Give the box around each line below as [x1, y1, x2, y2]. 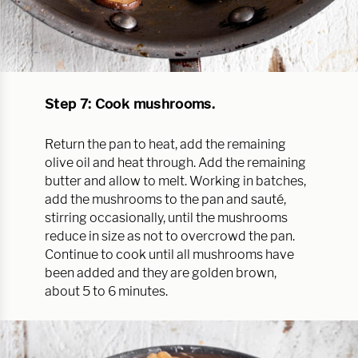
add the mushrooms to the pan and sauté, [44, 191, 286, 207]
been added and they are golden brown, [44, 265, 276, 280]
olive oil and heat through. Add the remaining [44, 154, 306, 170]
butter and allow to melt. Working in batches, [44, 173, 306, 189]
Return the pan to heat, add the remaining [44, 136, 286, 152]
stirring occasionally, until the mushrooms [44, 209, 288, 225]
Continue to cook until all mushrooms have [44, 246, 294, 262]
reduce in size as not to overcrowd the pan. [44, 228, 295, 244]
